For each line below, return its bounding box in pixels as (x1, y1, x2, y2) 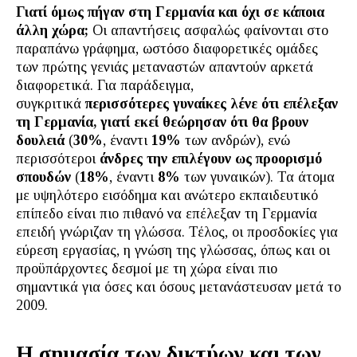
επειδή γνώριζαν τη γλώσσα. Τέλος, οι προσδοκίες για (16, 224, 338, 240)
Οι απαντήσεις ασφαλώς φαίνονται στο (88, 22, 328, 38)
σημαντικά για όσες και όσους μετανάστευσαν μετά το (16, 279, 341, 295)
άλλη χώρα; (16, 22, 88, 38)
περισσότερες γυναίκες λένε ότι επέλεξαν (85, 96, 338, 112)
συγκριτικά (16, 96, 85, 112)
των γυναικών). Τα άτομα (180, 169, 335, 185)
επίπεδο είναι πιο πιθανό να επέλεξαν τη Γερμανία (16, 206, 317, 222)
